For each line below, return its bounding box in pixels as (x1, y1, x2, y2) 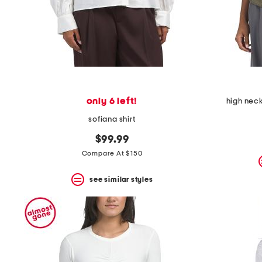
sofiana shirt (88, 115, 136, 124)
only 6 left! (86, 96, 138, 106)
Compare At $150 (81, 150, 143, 157)
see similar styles (89, 175, 153, 183)
